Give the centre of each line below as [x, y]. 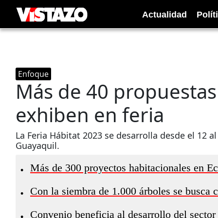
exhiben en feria [90, 115]
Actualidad [164, 14]
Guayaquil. [37, 145]
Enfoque [33, 74]
